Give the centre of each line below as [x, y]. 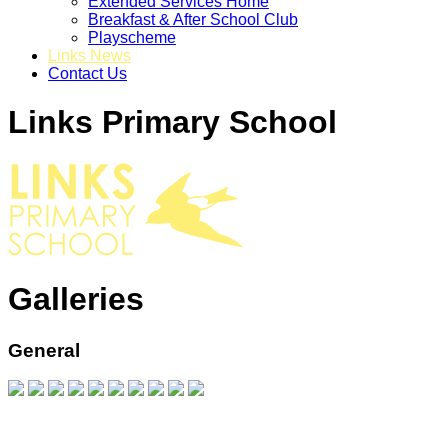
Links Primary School [172, 122]
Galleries [76, 299]
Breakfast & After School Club [193, 19]
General [44, 350]
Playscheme [132, 37]
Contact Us [87, 73]
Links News [89, 55]
